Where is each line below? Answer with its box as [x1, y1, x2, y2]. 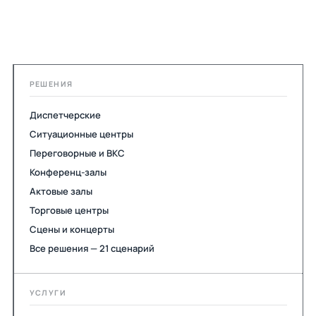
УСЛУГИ [29, 288, 67, 298]
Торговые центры [29, 203, 109, 217]
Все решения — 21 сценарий [29, 241, 154, 255]
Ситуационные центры [29, 127, 133, 140]
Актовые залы [29, 184, 92, 197]
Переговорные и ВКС [29, 146, 125, 159]
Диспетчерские [29, 108, 101, 121]
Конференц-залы [29, 165, 107, 178]
